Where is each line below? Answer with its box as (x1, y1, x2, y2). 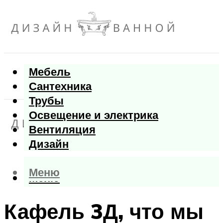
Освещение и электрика (29, 108, 158, 122)
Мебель (29, 64, 71, 79)
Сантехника (29, 79, 92, 94)
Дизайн (29, 136, 69, 151)
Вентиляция (29, 122, 96, 137)
